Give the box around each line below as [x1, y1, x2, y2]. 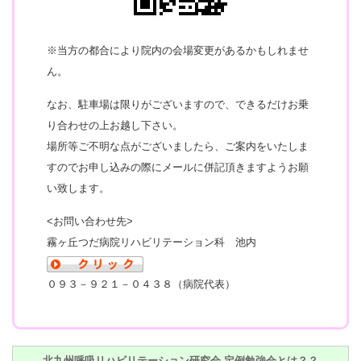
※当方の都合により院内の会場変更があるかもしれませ [47, 44, 309, 57]
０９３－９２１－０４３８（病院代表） [47, 278, 235, 291]
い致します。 [47, 182, 110, 195]
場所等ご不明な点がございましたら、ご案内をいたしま [47, 140, 309, 153]
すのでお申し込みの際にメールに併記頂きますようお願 [47, 161, 309, 174]
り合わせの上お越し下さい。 [47, 119, 183, 132]
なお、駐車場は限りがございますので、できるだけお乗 [47, 98, 309, 111]
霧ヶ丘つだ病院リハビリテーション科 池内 [47, 236, 267, 249]
